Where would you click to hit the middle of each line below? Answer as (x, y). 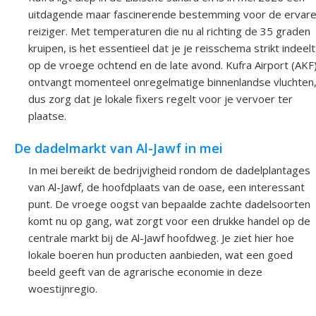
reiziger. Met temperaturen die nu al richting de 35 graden (169, 31)
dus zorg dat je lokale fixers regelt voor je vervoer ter (160, 99)
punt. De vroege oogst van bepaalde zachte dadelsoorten (169, 203)
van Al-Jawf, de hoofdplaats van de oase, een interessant (166, 187)
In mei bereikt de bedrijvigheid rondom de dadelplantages (169, 170)
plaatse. (47, 116)
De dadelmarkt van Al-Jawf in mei (119, 148)
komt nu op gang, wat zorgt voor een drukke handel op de (169, 220)
